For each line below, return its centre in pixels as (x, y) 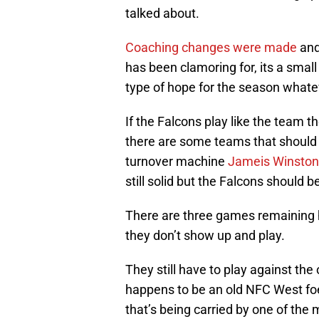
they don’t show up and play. (205, 236)
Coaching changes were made (211, 48)
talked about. (162, 14)
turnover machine (177, 162)
